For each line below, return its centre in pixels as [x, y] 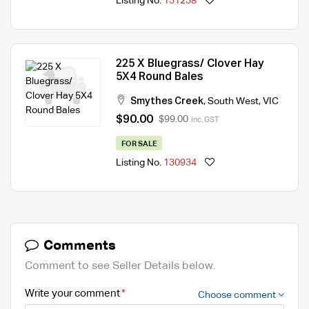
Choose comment [238, 295]
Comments [78, 245]
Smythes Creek [167, 101]
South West [233, 101]
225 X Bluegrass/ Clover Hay [190, 64]
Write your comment [72, 293]
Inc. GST [205, 120]
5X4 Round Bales [160, 77]
